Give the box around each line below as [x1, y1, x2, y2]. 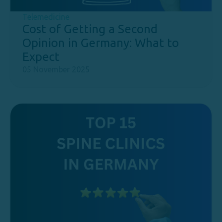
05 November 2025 [22, 65, 90, 74]
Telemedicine [22, 12, 69, 21]
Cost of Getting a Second [22, 22, 158, 36]
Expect [22, 50, 59, 63]
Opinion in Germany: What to [22, 36, 179, 50]
